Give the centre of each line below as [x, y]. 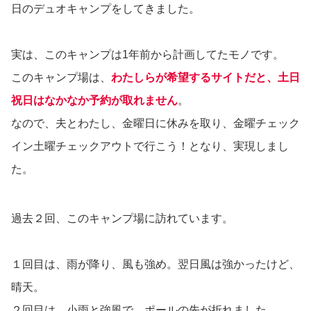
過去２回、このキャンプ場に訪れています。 [122, 219]
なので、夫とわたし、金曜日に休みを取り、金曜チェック [155, 123]
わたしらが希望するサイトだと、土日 [205, 77]
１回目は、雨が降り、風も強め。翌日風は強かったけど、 [155, 264]
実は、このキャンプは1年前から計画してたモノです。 [148, 54]
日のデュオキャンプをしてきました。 [106, 8]
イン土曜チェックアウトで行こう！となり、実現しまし [150, 146]
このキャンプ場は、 [61, 77]
